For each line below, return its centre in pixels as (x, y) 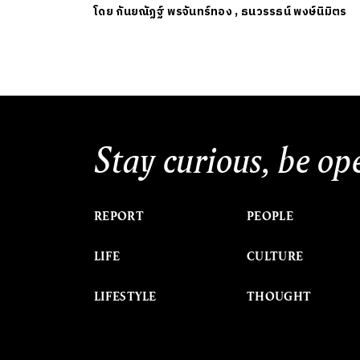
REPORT (119, 216)
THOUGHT (279, 296)
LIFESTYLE (125, 296)
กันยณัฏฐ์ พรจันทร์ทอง (174, 11)
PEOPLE (270, 216)
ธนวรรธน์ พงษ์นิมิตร (294, 11)
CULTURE (275, 256)
